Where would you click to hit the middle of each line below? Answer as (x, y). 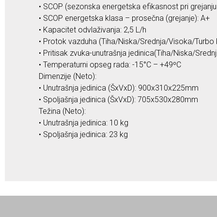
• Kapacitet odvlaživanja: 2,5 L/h (93, 30)
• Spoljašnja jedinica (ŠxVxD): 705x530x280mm (118, 99)
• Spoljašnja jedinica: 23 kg (83, 134)
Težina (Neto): (62, 111)
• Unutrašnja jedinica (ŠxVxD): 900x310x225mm (119, 88)
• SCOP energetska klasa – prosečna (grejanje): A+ (124, 18)
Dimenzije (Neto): (68, 76)
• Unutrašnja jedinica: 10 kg (84, 123)
